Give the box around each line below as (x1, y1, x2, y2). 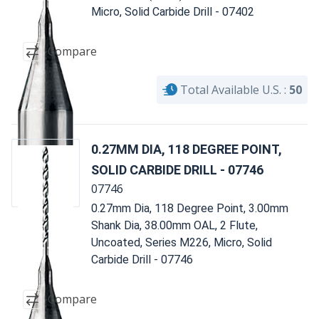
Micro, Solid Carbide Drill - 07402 (91, 4, 254, 19)
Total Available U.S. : (180, 81, 286, 98)
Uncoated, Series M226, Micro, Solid (91, 235, 272, 249)
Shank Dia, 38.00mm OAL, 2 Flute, (91, 218, 258, 232)
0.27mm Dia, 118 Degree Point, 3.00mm (91, 201, 288, 215)
